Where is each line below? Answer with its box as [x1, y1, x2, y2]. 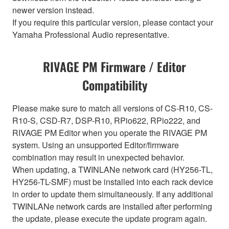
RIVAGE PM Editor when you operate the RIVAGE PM [12, 126, 207, 139]
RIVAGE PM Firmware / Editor [43, 57, 186, 76]
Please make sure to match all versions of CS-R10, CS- [12, 102, 213, 114]
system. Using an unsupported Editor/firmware [12, 139, 179, 151]
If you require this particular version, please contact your [12, 16, 213, 28]
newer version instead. [12, 4, 94, 16]
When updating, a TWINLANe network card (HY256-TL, [12, 163, 213, 175]
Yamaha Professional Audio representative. [12, 28, 169, 40]
